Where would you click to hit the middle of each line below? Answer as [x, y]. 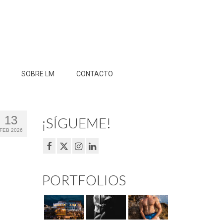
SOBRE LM [38, 74]
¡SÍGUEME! [76, 123]
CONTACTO [94, 74]
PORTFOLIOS [83, 180]
